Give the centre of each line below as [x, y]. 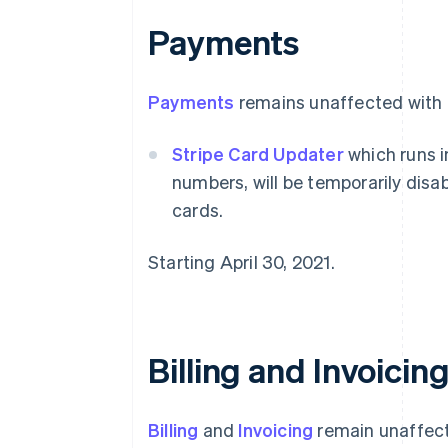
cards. [198, 209]
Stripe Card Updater [258, 153]
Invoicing [276, 429]
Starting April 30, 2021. [241, 261]
